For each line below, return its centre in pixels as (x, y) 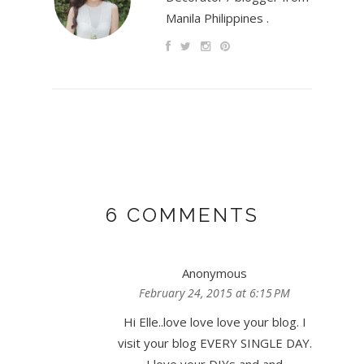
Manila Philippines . (217, 18)
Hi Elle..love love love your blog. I (214, 322)
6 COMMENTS (182, 215)
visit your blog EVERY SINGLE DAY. (214, 343)
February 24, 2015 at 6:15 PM (214, 293)
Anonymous (214, 273)
